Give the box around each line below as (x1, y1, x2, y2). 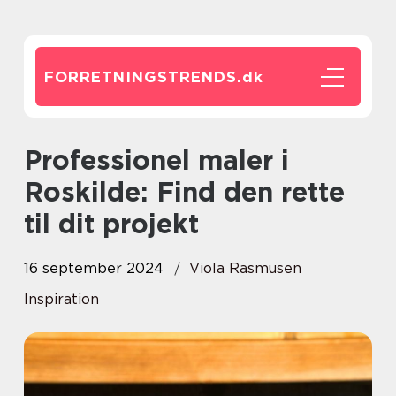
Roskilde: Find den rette (24, 176, 345, 208)
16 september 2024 (24, 260, 164, 277)
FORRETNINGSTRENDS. (44, 68, 242, 86)
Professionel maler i (24, 144, 42, 176)
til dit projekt (24, 208, 199, 240)
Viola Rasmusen (189, 260, 301, 277)
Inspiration (24, 291, 99, 308)
